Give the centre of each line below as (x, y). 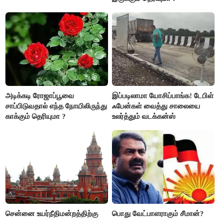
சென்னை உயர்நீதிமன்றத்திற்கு (52, 213)
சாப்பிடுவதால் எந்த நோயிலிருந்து (56, 106)
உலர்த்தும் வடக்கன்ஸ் (144, 116)
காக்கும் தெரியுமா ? (36, 116)
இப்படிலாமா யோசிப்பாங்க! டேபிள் (163, 96)
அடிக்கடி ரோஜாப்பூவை (40, 96)
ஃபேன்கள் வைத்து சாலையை (156, 106)
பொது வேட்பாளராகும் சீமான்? (158, 213)
